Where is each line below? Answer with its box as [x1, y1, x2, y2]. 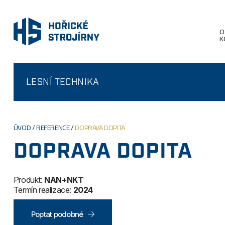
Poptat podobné [31, 209, 83, 219]
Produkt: [13, 175, 45, 185]
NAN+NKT [44, 175, 84, 185]
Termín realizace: [13, 185, 73, 195]
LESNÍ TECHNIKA [26, 76, 99, 87]
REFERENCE [36, 121, 70, 134]
